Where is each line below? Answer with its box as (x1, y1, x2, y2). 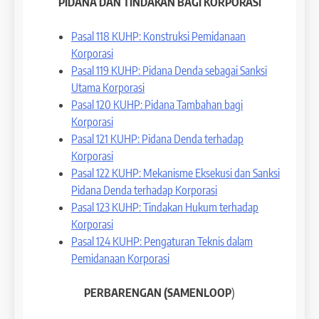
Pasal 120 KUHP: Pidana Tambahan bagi (71, 97, 243, 112)
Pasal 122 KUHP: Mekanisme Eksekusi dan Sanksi (71, 165, 280, 180)
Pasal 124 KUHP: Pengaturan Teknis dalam (71, 234, 253, 249)
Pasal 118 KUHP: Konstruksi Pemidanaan (71, 28, 246, 43)
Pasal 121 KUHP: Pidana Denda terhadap (71, 131, 244, 146)
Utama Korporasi (71, 80, 145, 95)
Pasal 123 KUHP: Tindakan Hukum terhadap (71, 199, 258, 214)
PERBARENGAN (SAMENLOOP (84, 285, 231, 300)
